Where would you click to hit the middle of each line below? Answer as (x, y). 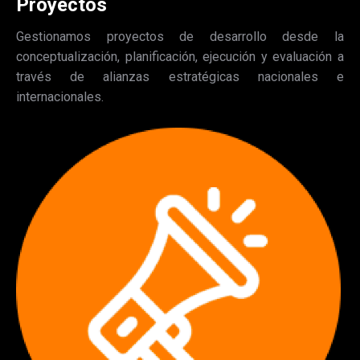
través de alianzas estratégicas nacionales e (180, 76)
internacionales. (60, 96)
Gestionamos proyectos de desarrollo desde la (180, 36)
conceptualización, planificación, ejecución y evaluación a (180, 56)
